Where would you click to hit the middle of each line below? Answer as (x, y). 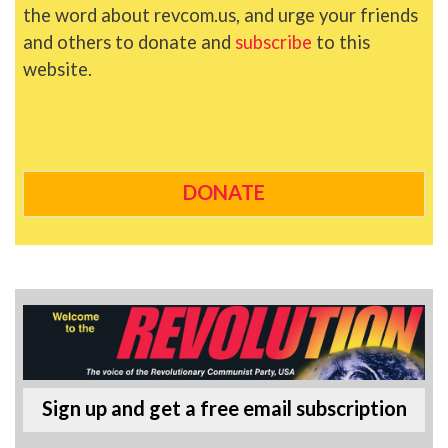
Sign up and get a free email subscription (224, 408)
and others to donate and (129, 42)
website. (57, 69)
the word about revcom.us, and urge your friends (220, 15)
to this (341, 42)
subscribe (273, 42)
